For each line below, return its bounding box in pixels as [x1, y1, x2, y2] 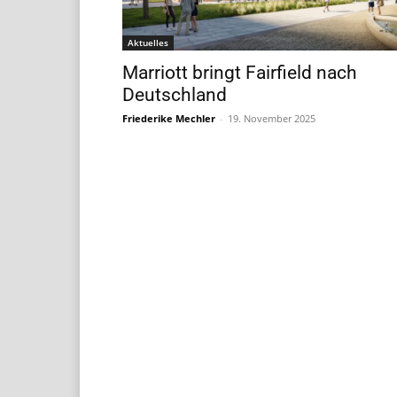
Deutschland [122, 83, 227, 105]
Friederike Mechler [122, 111, 215, 125]
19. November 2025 [228, 111, 315, 125]
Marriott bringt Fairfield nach [122, 61, 357, 83]
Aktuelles [128, 35, 168, 49]
